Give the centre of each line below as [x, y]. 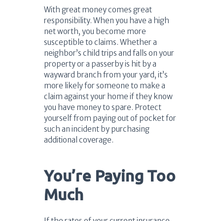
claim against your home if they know [108, 97]
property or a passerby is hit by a [100, 64]
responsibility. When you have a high [107, 21]
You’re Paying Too [110, 176]
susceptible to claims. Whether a [100, 42]
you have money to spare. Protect [103, 108]
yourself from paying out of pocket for [110, 118]
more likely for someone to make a [105, 86]
